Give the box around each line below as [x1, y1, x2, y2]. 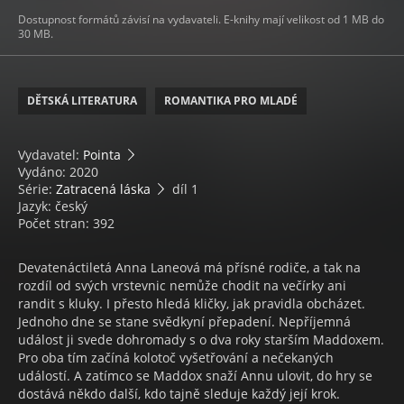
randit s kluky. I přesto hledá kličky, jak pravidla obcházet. [18, 295, 365, 312]
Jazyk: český [18, 197, 87, 215]
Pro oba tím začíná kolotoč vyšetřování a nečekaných [18, 349, 334, 366]
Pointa [83, 146, 121, 163]
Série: [18, 180, 56, 197]
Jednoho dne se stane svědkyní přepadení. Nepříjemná [18, 313, 351, 330]
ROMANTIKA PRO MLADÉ [164, 93, 298, 108]
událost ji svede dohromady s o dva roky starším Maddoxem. [18, 331, 384, 348]
